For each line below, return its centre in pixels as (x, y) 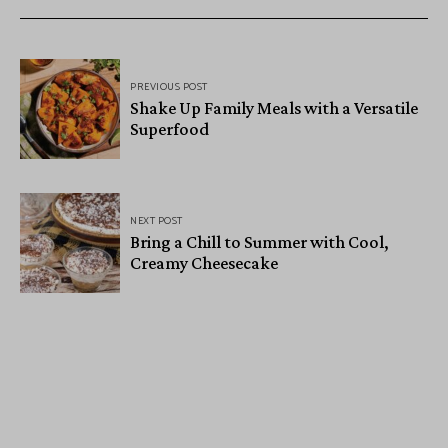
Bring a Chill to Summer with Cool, (259, 241)
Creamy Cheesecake (204, 262)
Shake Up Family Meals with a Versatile (274, 107)
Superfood (169, 128)
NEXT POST (156, 220)
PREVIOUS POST (169, 86)
